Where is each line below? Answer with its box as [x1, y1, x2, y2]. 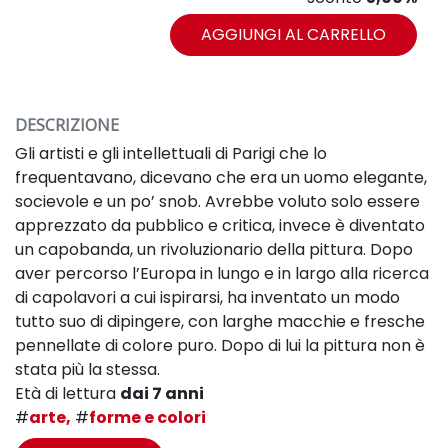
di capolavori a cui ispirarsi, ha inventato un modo [15, 286, 400, 309]
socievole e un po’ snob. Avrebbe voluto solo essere [15, 190, 420, 213]
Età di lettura [15, 382, 120, 405]
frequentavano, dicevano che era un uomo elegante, [15, 166, 427, 189]
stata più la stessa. [15, 358, 160, 381]
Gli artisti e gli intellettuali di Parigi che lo [15, 142, 327, 165]
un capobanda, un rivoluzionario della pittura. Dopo [15, 238, 413, 261]
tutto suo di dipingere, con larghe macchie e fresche [15, 310, 425, 333]
